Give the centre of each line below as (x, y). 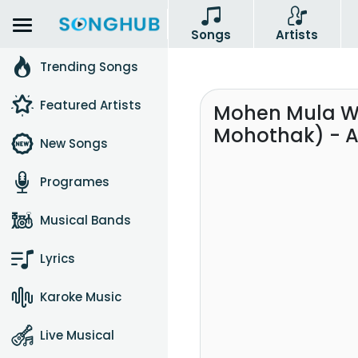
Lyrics (58, 259)
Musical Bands (86, 220)
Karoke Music (81, 297)
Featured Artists (91, 105)
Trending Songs (89, 67)
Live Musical (77, 335)
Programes (75, 182)
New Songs (74, 143)
